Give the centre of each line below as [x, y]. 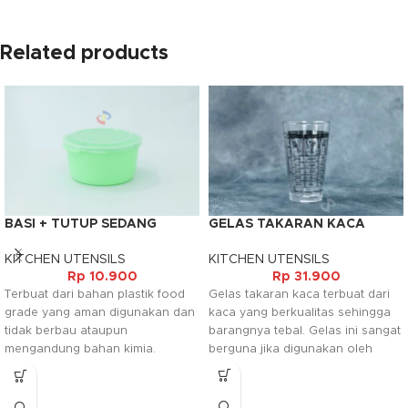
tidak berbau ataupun [66, 331]
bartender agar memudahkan [292, 367]
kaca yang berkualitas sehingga [300, 312]
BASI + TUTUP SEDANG [81, 224]
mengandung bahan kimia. [80, 350]
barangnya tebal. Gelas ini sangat [305, 331]
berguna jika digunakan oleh [291, 349]
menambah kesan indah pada [90, 386]
